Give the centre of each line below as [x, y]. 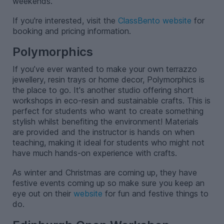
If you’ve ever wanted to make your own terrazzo [104, 69]
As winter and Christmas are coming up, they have [104, 173]
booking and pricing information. [71, 31]
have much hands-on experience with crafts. [94, 153]
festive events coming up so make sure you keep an [108, 183]
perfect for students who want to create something [108, 111]
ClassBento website [154, 20]
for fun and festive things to [155, 194]
